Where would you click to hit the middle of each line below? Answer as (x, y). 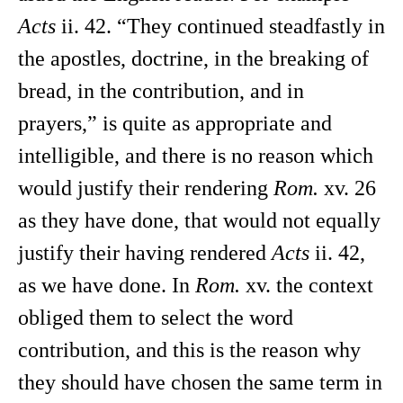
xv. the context (307, 285)
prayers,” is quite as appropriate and (175, 123)
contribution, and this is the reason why (189, 350)
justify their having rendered (145, 253)
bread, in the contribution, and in (161, 91)
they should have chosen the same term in (200, 382)
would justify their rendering (146, 188)
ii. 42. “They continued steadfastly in (220, 26)
